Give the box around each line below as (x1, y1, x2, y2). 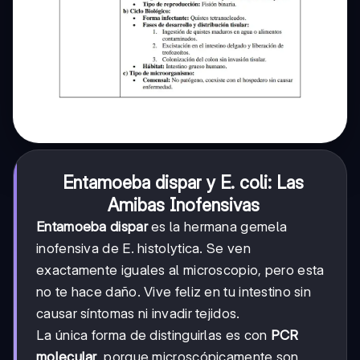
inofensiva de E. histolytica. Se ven (36, 240, 251, 257)
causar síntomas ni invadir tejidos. (36, 305, 240, 322)
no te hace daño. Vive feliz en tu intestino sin (36, 284, 312, 301)
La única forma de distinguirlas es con (36, 327, 271, 344)
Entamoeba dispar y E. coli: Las (63, 172, 304, 194)
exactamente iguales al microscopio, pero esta (36, 262, 325, 279)
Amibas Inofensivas (107, 194, 260, 216)
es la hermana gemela (147, 219, 288, 235)
